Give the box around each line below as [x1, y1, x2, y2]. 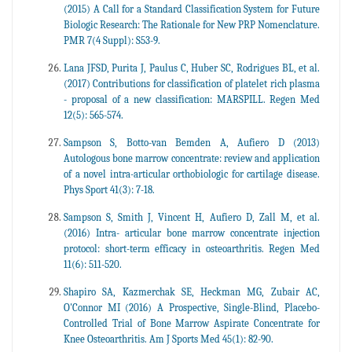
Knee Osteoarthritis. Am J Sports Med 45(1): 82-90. [64, 333, 273, 346]
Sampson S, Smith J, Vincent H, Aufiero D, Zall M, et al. [64, 211, 320, 224]
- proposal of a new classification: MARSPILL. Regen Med [64, 93, 320, 106]
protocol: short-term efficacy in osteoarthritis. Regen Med [64, 243, 320, 255]
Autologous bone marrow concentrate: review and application [64, 152, 320, 165]
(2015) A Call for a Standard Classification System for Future [64, 3, 320, 16]
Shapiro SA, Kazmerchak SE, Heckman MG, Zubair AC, [64, 286, 320, 299]
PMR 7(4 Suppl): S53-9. [64, 35, 160, 47]
